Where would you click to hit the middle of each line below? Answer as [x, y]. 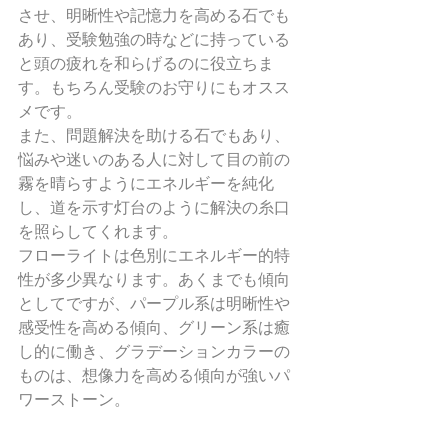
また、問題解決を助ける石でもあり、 [154, 135]
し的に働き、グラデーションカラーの [154, 351]
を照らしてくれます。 [98, 231]
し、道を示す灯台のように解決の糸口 [154, 207]
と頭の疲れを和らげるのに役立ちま [146, 63]
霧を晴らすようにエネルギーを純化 [146, 183]
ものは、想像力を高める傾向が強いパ [154, 375]
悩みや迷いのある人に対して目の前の [154, 159]
